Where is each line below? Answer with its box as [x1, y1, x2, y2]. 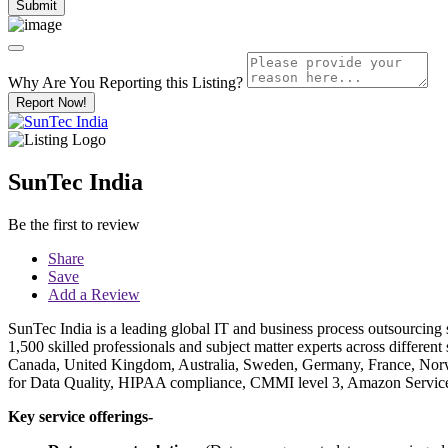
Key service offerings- [8, 407, 157, 425]
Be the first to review [8, 215, 140, 233]
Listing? [192, 73, 243, 91]
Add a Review [48, 285, 140, 303]
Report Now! [16, 94, 87, 110]
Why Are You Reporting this [8, 73, 192, 91]
